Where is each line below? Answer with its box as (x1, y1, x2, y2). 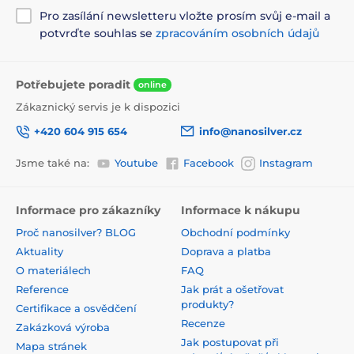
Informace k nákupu (181, 202, 300, 217)
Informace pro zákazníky (16, 202, 160, 217)
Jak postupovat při (181, 335, 279, 348)
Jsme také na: (16, 156, 89, 169)
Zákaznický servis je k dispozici (16, 100, 180, 114)
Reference (16, 282, 69, 296)
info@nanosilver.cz (199, 124, 302, 137)
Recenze (181, 316, 225, 330)
